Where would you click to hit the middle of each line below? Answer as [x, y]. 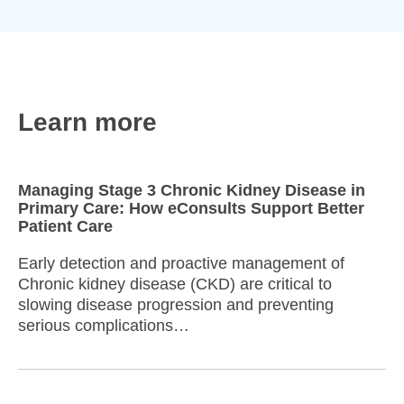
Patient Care [65, 227]
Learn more [87, 123]
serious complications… [104, 326]
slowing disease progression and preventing [176, 305]
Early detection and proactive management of [181, 264]
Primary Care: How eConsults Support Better [191, 209]
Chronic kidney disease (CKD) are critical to [175, 285]
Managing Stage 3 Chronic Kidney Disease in [192, 191]
